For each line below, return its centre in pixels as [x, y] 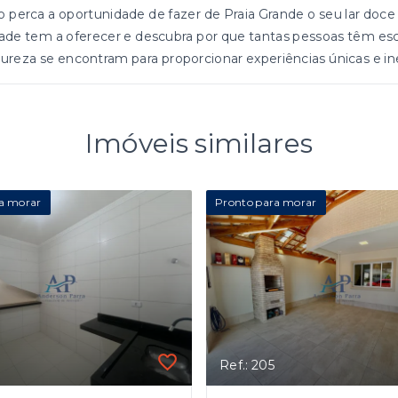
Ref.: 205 [247, 365]
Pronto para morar [266, 202]
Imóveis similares [199, 143]
